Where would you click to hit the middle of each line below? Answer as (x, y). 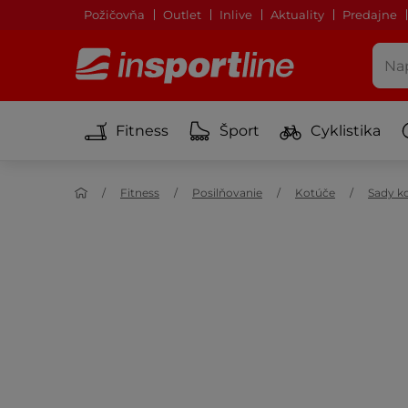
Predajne (370, 15)
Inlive (236, 15)
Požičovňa (114, 15)
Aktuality (297, 15)
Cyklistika (346, 130)
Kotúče (315, 193)
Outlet (182, 15)
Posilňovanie (227, 193)
